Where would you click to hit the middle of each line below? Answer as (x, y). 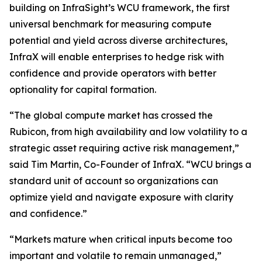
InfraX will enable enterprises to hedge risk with (117, 57)
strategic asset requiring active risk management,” (124, 148)
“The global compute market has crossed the (111, 115)
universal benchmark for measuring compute (111, 24)
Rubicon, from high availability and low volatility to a (128, 132)
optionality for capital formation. (83, 89)
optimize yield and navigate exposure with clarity (121, 197)
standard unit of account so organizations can (114, 181)
